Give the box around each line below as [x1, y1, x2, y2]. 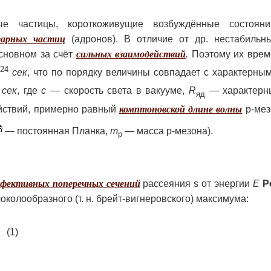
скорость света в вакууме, [59, 85, 189, 96]
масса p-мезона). [134, 125, 213, 136]
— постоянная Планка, [5, 125, 110, 136]
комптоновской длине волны [119, 103, 243, 114]
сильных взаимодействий [76, 48, 186, 59]
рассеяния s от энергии [140, 178, 253, 189]
